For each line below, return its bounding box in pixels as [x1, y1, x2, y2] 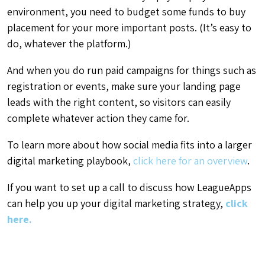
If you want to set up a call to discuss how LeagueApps [7, 180, 251, 194]
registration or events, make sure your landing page [7, 79, 241, 93]
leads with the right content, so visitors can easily [7, 95, 231, 109]
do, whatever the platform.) [7, 37, 131, 50]
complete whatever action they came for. [7, 111, 189, 125]
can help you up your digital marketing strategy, [7, 196, 223, 210]
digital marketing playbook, [7, 154, 133, 167]
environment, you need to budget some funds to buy [7, 5, 245, 18]
